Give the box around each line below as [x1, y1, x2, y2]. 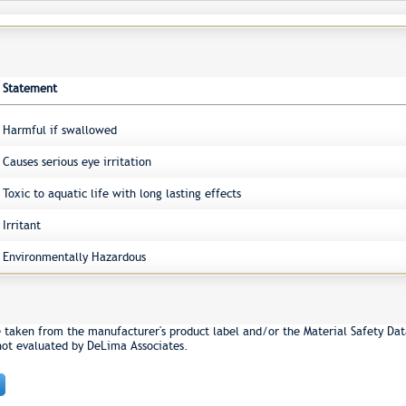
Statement [2, 82, 57, 95]
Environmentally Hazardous [2, 250, 146, 264]
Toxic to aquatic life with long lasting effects [2, 187, 241, 200]
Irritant [2, 218, 41, 232]
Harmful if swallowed [2, 123, 117, 137]
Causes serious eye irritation [2, 155, 151, 169]
